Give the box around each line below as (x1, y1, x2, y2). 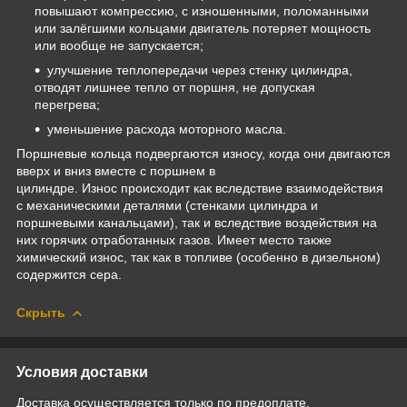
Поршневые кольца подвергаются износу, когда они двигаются (16, 145, 391, 161)
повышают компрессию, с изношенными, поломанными (35, 3, 369, 18)
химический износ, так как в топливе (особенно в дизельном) (16, 249, 381, 264)
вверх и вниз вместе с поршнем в (16, 163, 215, 178)
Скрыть (16, 304, 65, 320)
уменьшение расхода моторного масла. (47, 121, 286, 136)
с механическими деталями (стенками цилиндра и (16, 197, 318, 213)
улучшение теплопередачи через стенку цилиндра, (47, 62, 352, 77)
